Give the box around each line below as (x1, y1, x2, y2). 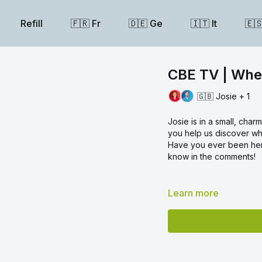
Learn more (168, 187, 219, 199)
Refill (20, 18, 43, 29)
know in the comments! (168, 151, 258, 161)
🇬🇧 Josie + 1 (197, 91, 250, 101)
